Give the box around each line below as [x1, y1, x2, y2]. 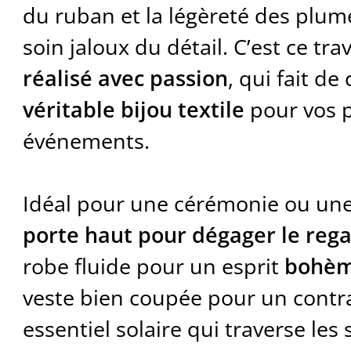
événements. [22, 126, 150, 156]
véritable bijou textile [22, 95, 244, 125]
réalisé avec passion [22, 63, 228, 93]
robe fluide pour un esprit [22, 251, 284, 281]
